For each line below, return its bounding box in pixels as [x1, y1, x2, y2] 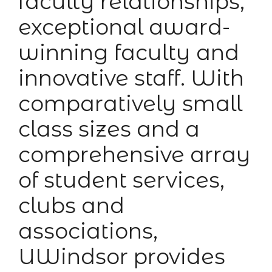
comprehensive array [18, 141, 251, 168]
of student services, [18, 167, 225, 194]
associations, [18, 218, 158, 245]
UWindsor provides [18, 243, 225, 270]
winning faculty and [18, 39, 239, 66]
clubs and [18, 192, 124, 219]
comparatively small [18, 90, 242, 117]
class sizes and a [18, 116, 200, 143]
